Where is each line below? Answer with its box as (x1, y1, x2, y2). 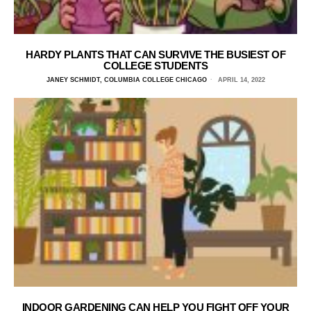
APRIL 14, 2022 (215, 76, 265, 83)
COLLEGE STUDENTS (103, 59, 208, 72)
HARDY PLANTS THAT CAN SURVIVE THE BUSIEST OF (26, 48, 285, 60)
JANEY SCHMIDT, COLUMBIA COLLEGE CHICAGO (46, 76, 207, 83)
